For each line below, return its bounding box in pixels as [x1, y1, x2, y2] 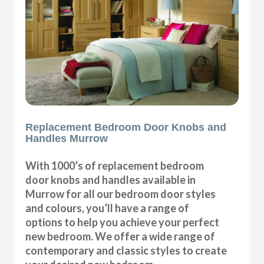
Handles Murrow [25, 132, 108, 144]
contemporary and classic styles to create [25, 243, 227, 257]
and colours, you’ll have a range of [25, 201, 190, 214]
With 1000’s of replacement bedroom [25, 159, 204, 172]
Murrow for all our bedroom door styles [25, 187, 216, 200]
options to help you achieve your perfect [25, 215, 220, 229]
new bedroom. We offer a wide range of [25, 229, 216, 243]
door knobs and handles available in [25, 173, 196, 186]
